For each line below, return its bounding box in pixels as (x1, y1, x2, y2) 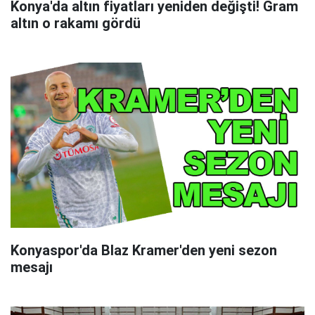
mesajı (11, 259, 53, 276)
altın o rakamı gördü (11, 15, 141, 32)
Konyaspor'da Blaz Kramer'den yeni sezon (11, 242, 277, 259)
